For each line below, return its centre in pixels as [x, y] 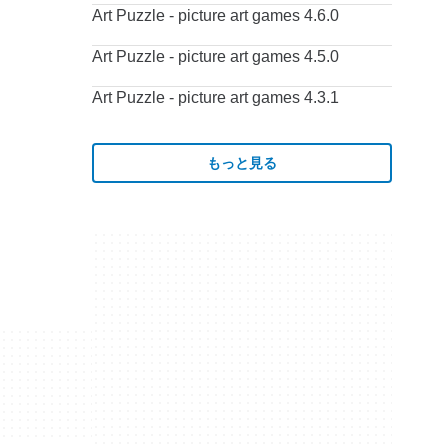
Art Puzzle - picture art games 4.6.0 [215, 15]
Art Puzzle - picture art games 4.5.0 [215, 56]
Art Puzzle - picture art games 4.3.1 [215, 97]
